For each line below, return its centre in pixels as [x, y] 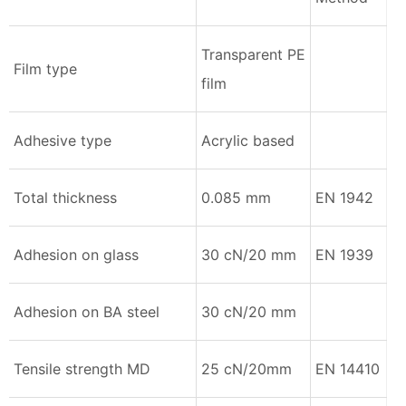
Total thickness [65, 197]
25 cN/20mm [246, 368]
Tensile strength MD [82, 368]
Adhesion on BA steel [89, 311]
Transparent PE [253, 54]
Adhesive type [63, 140]
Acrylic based [248, 140]
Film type [45, 68]
